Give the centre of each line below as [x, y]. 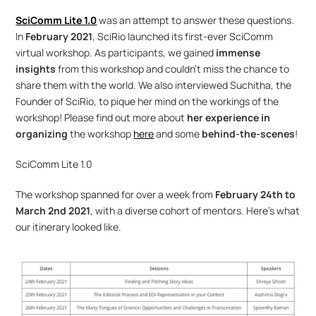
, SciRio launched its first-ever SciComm [183, 36]
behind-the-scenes [249, 134]
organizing [42, 134]
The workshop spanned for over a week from [116, 194]
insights [36, 69]
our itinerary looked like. [69, 227]
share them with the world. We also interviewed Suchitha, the [154, 85]
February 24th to [256, 194]
